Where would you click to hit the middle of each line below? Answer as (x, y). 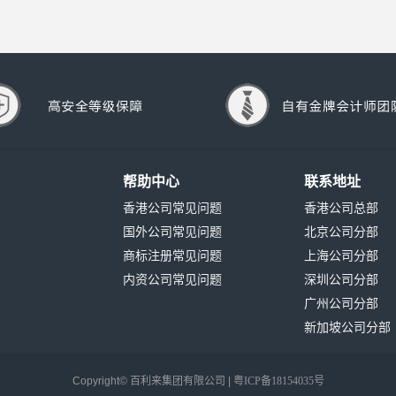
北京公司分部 (341, 232)
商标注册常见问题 (172, 256)
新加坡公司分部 (347, 327)
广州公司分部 (341, 304)
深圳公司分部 (341, 280)
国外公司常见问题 (172, 232)
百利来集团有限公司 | (181, 381)
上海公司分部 (341, 256)
